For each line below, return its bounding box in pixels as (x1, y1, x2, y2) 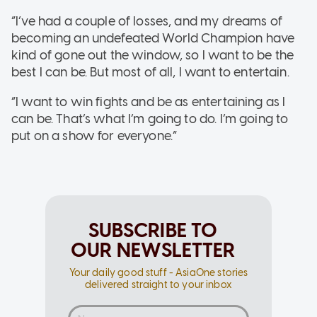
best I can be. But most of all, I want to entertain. (11, 64, 289, 81)
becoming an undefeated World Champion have (11, 30, 295, 47)
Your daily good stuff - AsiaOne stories (69, 267, 248, 279)
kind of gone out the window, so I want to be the (11, 47, 294, 64)
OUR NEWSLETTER (70, 238, 236, 263)
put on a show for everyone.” (11, 128, 178, 144)
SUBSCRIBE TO (88, 218, 218, 243)
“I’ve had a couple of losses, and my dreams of (11, 13, 282, 30)
